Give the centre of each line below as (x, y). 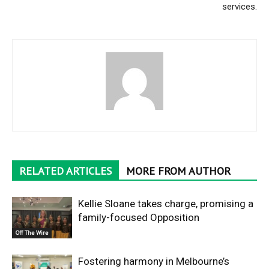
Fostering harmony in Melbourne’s (154, 261)
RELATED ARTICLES (65, 171)
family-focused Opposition (139, 217)
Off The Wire (32, 232)
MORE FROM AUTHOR (178, 171)
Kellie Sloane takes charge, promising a (166, 203)
